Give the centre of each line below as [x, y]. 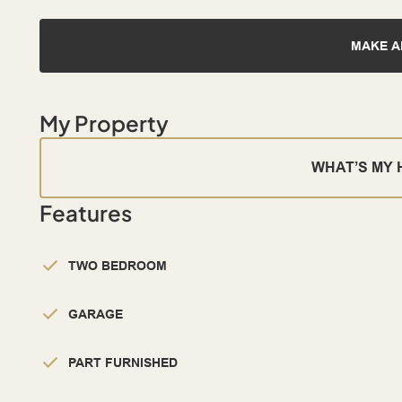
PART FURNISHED [123, 363]
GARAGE [96, 315]
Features [86, 213]
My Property [104, 123]
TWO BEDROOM [118, 266]
